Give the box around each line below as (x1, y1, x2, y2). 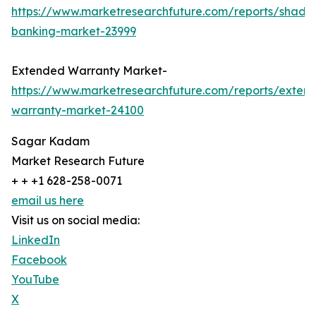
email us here (11, 193, 84, 208)
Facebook (11, 253, 67, 267)
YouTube (11, 272, 59, 287)
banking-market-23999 (11, 24, 136, 39)
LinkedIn (11, 233, 60, 248)
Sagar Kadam (11, 134, 90, 149)
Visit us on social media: (11, 213, 140, 228)
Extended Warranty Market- (11, 63, 167, 78)
